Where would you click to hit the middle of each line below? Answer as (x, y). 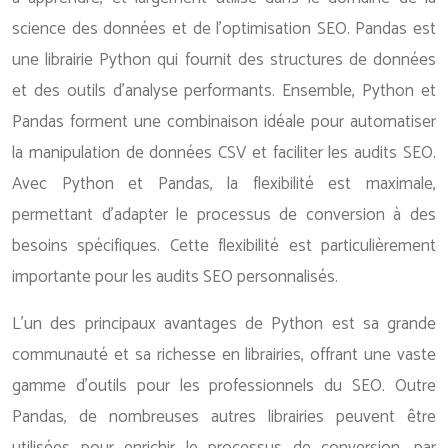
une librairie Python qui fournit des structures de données (224, 60)
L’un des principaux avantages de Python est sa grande (224, 324)
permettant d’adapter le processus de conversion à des (224, 215)
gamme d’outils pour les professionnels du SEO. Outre (224, 386)
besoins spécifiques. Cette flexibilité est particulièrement (224, 246)
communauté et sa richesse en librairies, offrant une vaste (224, 355)
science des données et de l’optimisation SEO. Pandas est (224, 29)
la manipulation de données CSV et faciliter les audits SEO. (224, 153)
